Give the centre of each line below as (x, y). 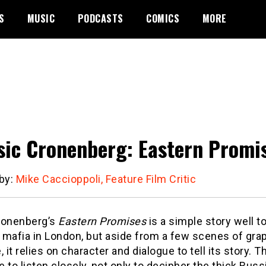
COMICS (163, 18)
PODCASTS (100, 18)
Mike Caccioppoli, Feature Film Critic (106, 179)
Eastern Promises (102, 221)
